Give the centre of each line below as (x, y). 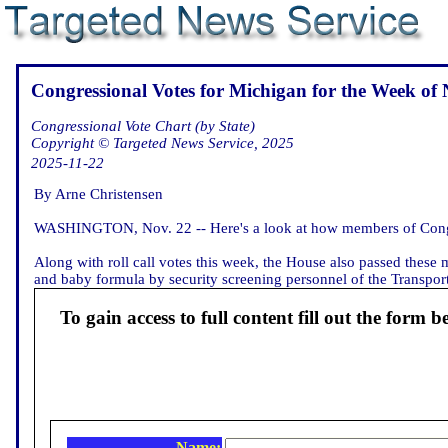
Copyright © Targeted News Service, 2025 (162, 142)
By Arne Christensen (98, 193)
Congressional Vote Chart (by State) (143, 125)
